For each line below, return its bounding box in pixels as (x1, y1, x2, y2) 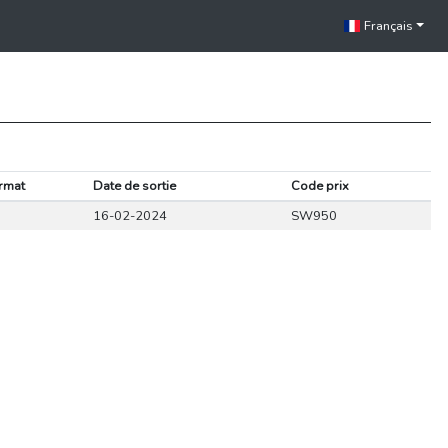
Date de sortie (92, 177, 176, 195)
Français (361, 17, 414, 35)
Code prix (290, 177, 349, 195)
